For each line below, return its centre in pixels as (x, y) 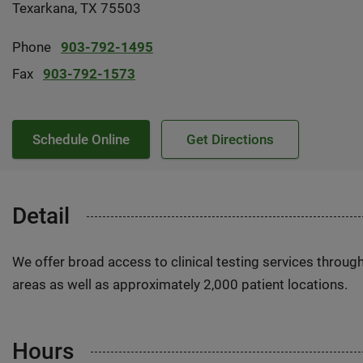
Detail (41, 216)
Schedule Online (81, 139)
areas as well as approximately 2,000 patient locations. (180, 284)
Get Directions (230, 139)
